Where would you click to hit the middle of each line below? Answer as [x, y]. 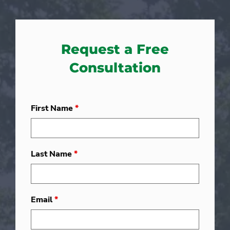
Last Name [52, 154]
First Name [53, 109]
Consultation [115, 68]
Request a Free [115, 50]
